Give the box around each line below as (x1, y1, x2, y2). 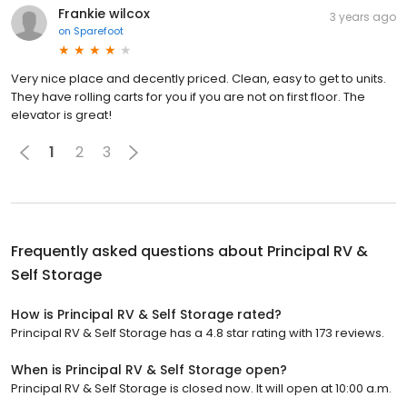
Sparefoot (74, 23, 124, 38)
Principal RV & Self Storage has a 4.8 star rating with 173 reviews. (11, 323, 384, 342)
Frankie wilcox (58, 4, 150, 23)
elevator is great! (11, 105, 112, 124)
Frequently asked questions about (11, 240, 267, 262)
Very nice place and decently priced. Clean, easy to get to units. (11, 69, 386, 87)
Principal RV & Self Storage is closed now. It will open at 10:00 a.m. (11, 379, 392, 397)
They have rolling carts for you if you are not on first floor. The (11, 87, 365, 105)
